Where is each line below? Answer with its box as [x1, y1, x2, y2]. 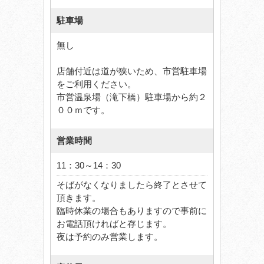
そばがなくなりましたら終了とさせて [57, 180, 207, 190]
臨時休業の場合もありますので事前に [57, 206, 207, 216]
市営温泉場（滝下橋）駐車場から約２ [57, 92, 207, 103]
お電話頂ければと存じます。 [57, 219, 171, 229]
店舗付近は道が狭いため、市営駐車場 [57, 66, 207, 77]
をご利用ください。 [57, 79, 136, 90]
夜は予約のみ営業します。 [57, 232, 163, 242]
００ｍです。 [57, 105, 110, 115]
